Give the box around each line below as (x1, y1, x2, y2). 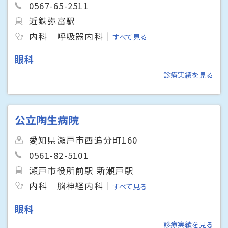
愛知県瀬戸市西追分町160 (29, 133, 138, 146)
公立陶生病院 (15, 111, 79, 127)
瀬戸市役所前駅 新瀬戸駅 (29, 164, 134, 177)
